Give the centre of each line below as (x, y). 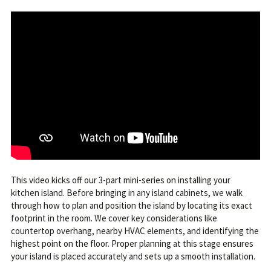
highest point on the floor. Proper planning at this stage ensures (132, 243)
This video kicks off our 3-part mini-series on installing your (120, 180)
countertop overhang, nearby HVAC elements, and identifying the (135, 230)
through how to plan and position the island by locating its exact (131, 205)
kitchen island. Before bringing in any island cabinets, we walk (126, 192)
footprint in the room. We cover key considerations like (114, 218)
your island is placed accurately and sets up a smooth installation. (133, 256)
